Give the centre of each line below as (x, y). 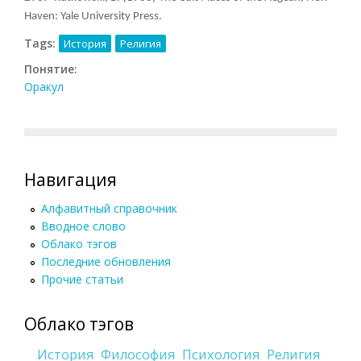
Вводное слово (83, 226)
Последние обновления (106, 261)
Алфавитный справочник (109, 208)
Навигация (71, 179)
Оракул (44, 86)
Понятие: (52, 68)
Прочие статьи (82, 279)
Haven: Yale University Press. (93, 16)
